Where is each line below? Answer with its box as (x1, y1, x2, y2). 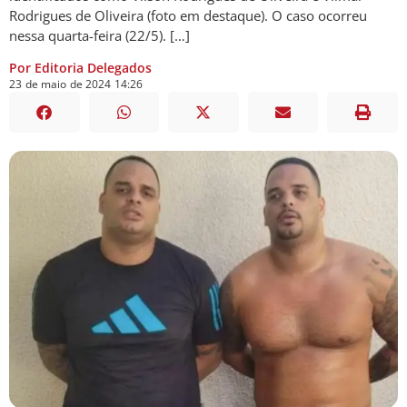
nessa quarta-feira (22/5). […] (9, 26, 190, 45)
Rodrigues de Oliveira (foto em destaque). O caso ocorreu (9, 6, 367, 25)
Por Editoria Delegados (9, 58, 152, 76)
